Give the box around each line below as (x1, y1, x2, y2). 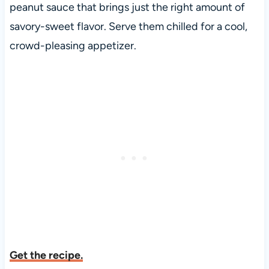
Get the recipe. (9, 249, 83, 262)
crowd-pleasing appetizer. (9, 39, 136, 53)
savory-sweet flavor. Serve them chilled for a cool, (9, 20, 247, 34)
